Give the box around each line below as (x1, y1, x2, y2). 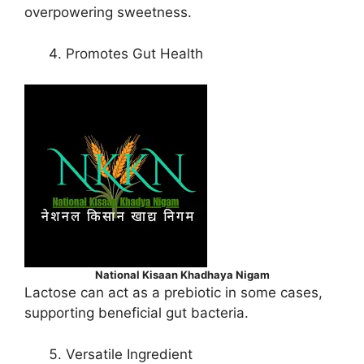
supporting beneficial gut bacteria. (24, 305, 249, 322)
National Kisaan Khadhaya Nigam (94, 268, 270, 282)
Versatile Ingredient (66, 345, 193, 362)
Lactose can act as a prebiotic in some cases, (24, 284, 323, 301)
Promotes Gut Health (66, 45, 203, 62)
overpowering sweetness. (24, 4, 192, 21)
